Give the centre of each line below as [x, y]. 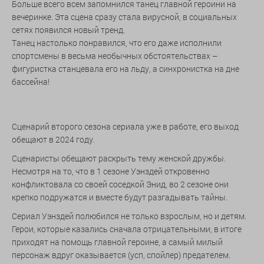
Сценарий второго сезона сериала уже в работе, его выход [125, 126]
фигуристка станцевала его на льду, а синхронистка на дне [126, 69]
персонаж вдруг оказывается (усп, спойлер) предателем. [121, 255]
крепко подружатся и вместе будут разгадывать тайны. [121, 197]
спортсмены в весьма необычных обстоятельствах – [115, 56]
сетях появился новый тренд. [68, 30]
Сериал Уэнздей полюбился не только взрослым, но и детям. [129, 216]
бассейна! [31, 82]
